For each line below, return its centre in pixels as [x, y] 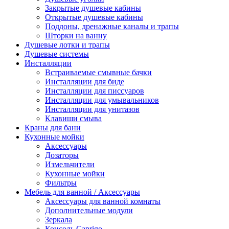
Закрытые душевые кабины [93, 8]
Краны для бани [53, 128]
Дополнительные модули [89, 210]
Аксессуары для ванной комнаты [103, 201]
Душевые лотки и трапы [67, 45]
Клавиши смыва [73, 118]
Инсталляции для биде [85, 82]
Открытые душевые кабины [94, 17]
